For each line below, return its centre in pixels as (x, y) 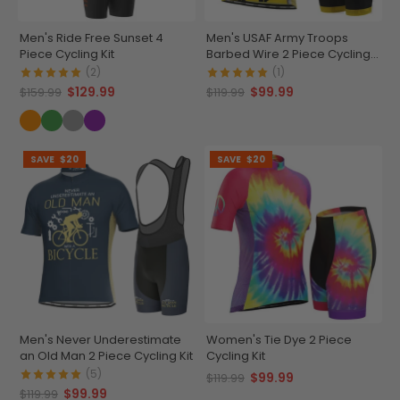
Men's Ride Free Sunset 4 (92, 38)
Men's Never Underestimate (100, 340)
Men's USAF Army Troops (277, 38)
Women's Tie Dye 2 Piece (279, 340)
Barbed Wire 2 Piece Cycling (288, 54)
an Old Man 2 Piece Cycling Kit (106, 356)
